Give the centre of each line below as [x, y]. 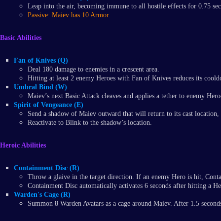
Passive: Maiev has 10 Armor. [69, 15]
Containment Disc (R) [47, 168]
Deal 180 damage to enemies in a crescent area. [93, 70]
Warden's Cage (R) [42, 195]
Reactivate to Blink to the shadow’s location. [90, 123]
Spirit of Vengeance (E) [49, 105]
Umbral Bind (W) [40, 87]
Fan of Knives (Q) [41, 61]
